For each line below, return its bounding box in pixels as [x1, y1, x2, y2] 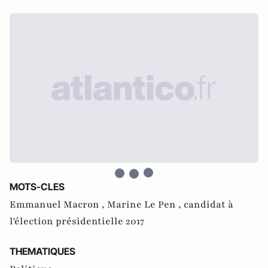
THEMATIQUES [10, 245, 75, 257]
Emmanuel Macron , [10, 198, 107, 211]
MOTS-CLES [10, 181, 65, 193]
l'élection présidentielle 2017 [10, 215, 144, 228]
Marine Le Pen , [107, 198, 184, 211]
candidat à [184, 198, 233, 211]
